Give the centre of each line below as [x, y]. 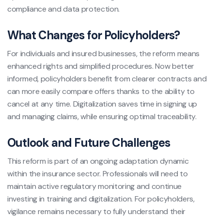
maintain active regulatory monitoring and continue [94, 186]
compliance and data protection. [64, 9]
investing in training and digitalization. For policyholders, [101, 199]
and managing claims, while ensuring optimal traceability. [102, 117]
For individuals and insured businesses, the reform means [104, 54]
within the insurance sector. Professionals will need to [98, 174]
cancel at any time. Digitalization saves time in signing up [102, 104]
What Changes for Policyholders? [94, 35]
